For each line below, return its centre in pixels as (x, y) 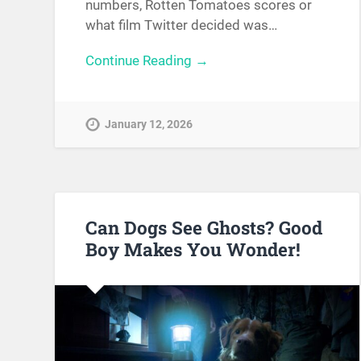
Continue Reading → (147, 61)
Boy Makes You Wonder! (193, 249)
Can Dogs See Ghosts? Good (204, 227)
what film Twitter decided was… (182, 25)
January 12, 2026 (149, 124)
